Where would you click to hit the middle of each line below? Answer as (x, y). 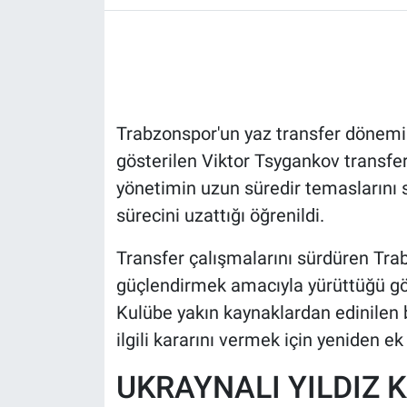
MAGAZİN (85, 182)
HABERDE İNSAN (109, 43)
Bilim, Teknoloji (105, 228)
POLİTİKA (84, 89)
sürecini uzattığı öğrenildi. (220, 215)
